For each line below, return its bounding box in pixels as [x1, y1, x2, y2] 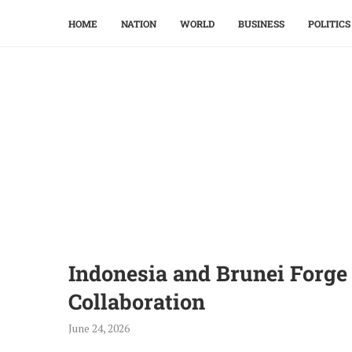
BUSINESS [238, 17, 284, 30]
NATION [121, 17, 156, 30]
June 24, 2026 [68, 321, 130, 335]
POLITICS [308, 17, 350, 30]
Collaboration [68, 288, 205, 315]
